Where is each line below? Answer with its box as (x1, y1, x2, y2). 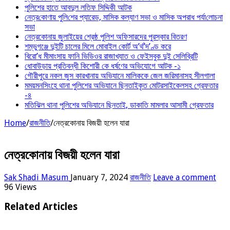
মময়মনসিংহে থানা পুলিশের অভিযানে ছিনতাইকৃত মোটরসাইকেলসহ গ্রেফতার (25, 80, 218, 90)
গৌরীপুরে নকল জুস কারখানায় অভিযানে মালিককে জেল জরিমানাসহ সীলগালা (25, 70, 215, 81)
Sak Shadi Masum (4, 172, 70, 182)
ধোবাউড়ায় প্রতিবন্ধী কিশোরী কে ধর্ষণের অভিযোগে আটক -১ (25, 61, 181, 71)
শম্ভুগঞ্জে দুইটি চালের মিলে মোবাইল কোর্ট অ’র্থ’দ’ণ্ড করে (25, 41, 171, 51)
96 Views (4, 182, 36, 192)
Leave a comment (153, 172, 216, 182)
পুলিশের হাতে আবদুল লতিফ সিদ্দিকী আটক (25, 2, 132, 12)
